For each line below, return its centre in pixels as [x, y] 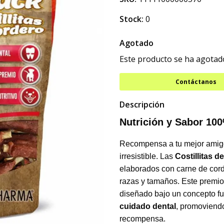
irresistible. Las [147, 156]
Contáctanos [196, 82]
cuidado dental [148, 206]
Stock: [131, 19]
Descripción [142, 104]
